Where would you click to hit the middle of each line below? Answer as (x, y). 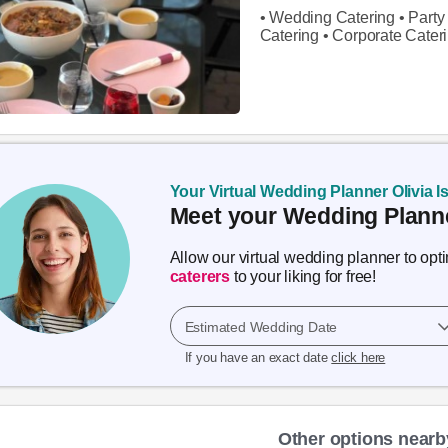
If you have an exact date (258, 357)
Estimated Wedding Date (261, 327)
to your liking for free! (302, 276)
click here (358, 357)
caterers (199, 276)
